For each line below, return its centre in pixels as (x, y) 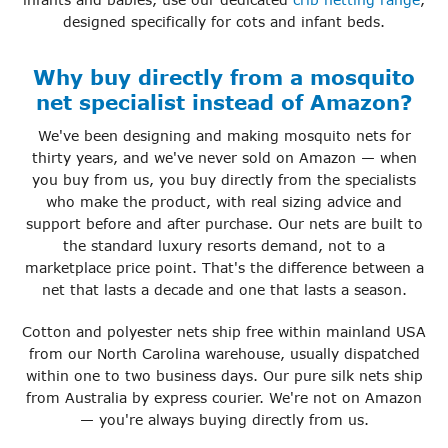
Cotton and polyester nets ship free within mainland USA (224, 332)
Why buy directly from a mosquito (224, 76)
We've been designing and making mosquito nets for (224, 136)
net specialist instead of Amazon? (224, 101)
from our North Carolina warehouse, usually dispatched (224, 354)
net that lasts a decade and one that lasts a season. (224, 290)
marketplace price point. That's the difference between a (224, 268)
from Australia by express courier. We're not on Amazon (224, 398)
